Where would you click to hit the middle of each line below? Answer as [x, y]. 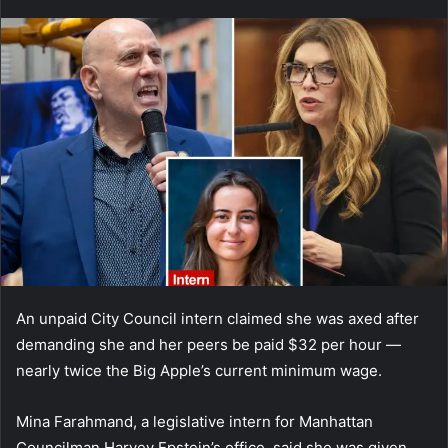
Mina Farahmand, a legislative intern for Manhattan [194, 422]
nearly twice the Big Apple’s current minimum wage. [199, 371]
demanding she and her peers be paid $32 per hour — [208, 345]
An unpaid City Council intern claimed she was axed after [217, 319]
